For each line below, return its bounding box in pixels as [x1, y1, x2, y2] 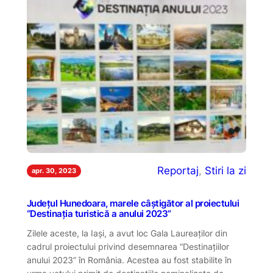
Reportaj [157, 165, 199, 177]
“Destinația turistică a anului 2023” [26, 208, 171, 219]
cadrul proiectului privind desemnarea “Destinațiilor [26, 241, 229, 252]
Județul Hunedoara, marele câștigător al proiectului [26, 197, 239, 209]
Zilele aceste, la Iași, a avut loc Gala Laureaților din [26, 228, 227, 238]
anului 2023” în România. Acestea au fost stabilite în [26, 255, 232, 265]
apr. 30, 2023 [31, 166, 76, 175]
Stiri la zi [205, 165, 247, 177]
